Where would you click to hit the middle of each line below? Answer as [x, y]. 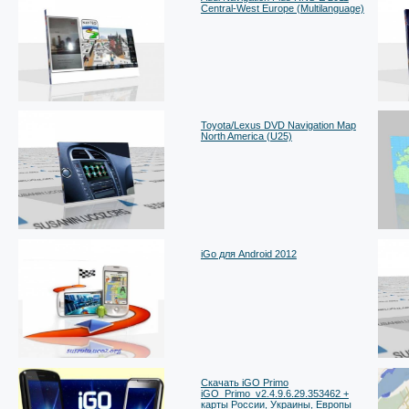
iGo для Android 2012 [248, 253]
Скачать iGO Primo [244, 382]
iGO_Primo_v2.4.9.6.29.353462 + [274, 393]
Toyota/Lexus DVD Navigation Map [278, 126]
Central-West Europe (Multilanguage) [282, 8]
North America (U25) [246, 136]
